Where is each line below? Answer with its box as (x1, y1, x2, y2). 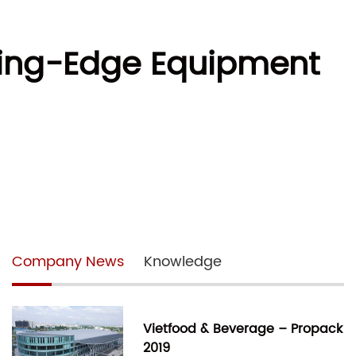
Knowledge (144, 250, 222, 274)
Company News (12, 250, 124, 274)
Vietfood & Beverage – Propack (143, 319, 342, 340)
